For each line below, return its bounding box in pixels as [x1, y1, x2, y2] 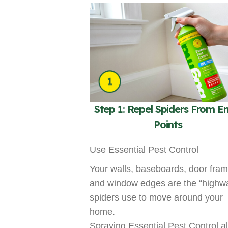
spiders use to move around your [90, 192, 223, 203]
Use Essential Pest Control [90, 144, 198, 155]
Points [154, 118, 182, 131]
